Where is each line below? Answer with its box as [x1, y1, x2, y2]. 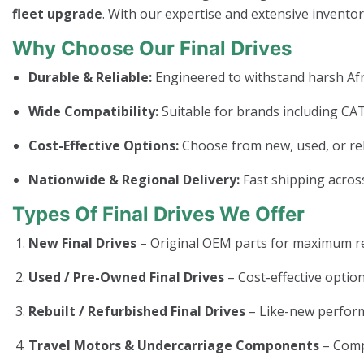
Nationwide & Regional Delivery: [28, 171, 240, 188]
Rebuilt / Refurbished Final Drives [28, 302, 245, 320]
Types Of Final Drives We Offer [12, 202, 305, 226]
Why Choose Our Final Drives [12, 37, 292, 60]
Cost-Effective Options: [28, 136, 179, 154]
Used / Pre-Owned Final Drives [28, 268, 224, 286]
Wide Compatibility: [28, 102, 158, 120]
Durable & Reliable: [28, 68, 152, 86]
